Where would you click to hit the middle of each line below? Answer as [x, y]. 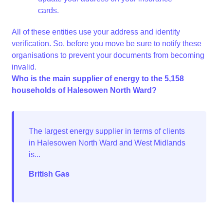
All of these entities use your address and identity [96, 32]
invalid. [24, 67]
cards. [48, 10]
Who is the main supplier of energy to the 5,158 [98, 79]
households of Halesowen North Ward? [84, 90]
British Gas [49, 174]
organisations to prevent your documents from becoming [108, 55]
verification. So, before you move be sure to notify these [107, 44]
